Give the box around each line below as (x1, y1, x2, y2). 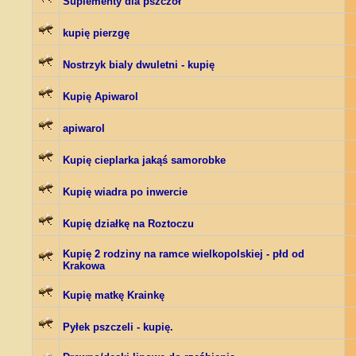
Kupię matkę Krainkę (63, 289, 164, 301)
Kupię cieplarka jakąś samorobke (63, 154, 226, 166)
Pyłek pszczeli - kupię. (63, 321, 173, 333)
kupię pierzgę (63, 27, 130, 39)
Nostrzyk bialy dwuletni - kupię (63, 59, 215, 71)
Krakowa (63, 260, 105, 272)
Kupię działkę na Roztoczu (63, 218, 194, 230)
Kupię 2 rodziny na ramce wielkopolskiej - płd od (63, 248, 304, 260)
